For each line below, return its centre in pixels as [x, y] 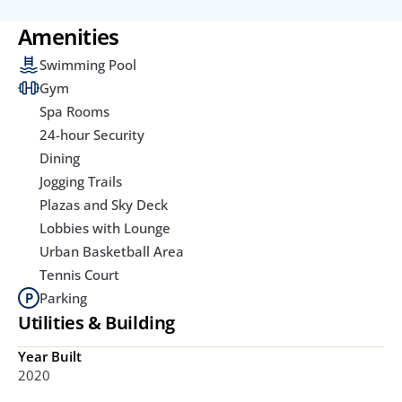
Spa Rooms [74, 111]
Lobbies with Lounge [105, 227]
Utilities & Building [96, 322]
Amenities [69, 36]
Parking [63, 297]
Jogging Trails [81, 181]
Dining [60, 157]
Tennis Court [79, 274]
